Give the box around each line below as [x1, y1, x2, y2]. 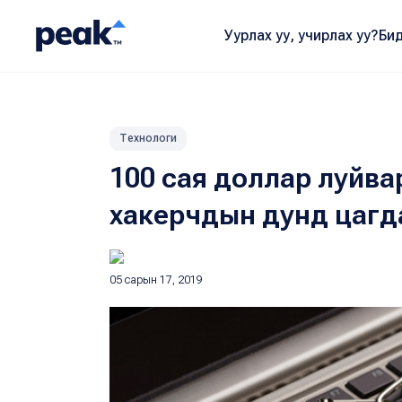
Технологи [119, 132, 177, 144]
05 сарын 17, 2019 [109, 274, 203, 286]
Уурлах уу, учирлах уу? [223, 27, 379, 44]
